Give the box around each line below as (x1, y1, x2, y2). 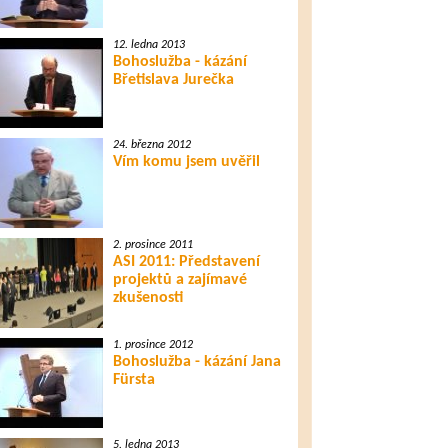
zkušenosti (112, 290, 183, 306)
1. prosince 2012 (112, 339, 193, 351)
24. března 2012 (112, 139, 191, 151)
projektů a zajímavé (112, 272, 247, 288)
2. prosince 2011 (112, 239, 193, 251)
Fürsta (112, 372, 155, 388)
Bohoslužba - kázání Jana (112, 354, 281, 370)
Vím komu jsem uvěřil (112, 154, 260, 170)
